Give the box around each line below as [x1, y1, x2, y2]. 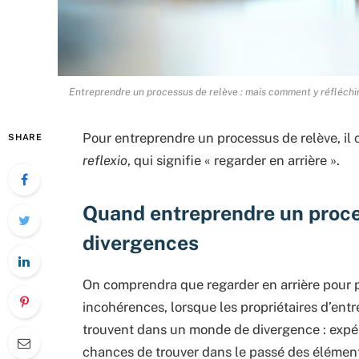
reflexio [83, 152, 127, 169]
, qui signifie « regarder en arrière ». [127, 152, 340, 169]
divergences [83, 230, 199, 255]
